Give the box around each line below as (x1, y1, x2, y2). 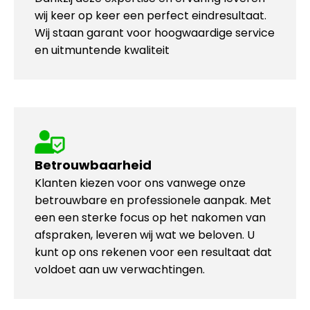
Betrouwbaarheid (35, 156, 152, 174)
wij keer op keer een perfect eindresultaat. (35, 8, 266, 24)
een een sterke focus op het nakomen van (35, 210, 266, 226)
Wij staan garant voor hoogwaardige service (35, 25, 275, 41)
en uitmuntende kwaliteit (35, 42, 170, 58)
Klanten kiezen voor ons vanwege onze (35, 175, 246, 191)
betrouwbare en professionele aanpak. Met (35, 192, 271, 208)
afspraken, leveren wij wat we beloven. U (35, 227, 255, 243)
